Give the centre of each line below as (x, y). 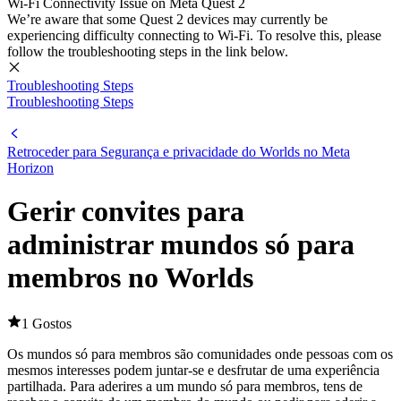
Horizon (30, 168)
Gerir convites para (126, 212)
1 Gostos (47, 323)
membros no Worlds (130, 278)
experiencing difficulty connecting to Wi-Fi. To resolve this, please (194, 35)
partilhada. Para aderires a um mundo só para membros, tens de (185, 386)
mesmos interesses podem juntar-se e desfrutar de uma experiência (193, 370)
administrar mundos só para (181, 245)
